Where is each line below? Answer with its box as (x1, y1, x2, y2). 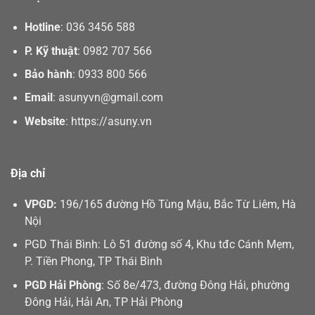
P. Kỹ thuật (25, 44, 78, 58)
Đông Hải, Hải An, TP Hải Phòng (25, 295, 184, 309)
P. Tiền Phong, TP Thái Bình (25, 255, 163, 269)
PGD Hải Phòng (25, 278, 102, 292)
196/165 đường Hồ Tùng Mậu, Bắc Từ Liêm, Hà (57, 198, 297, 212)
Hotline (25, 21, 61, 34)
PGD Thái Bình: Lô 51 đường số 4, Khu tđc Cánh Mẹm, (25, 238, 295, 252)
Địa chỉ (11, 167, 45, 180)
